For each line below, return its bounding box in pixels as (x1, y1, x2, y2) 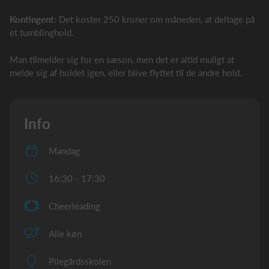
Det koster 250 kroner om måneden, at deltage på (59, 14, 255, 25)
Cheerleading (49, 201, 100, 211)
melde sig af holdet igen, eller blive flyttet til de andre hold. (10, 67, 242, 78)
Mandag (49, 145, 80, 156)
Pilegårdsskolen (49, 256, 111, 267)
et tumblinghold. (10, 27, 74, 38)
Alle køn (49, 228, 82, 239)
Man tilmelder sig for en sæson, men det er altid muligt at (10, 53, 234, 65)
